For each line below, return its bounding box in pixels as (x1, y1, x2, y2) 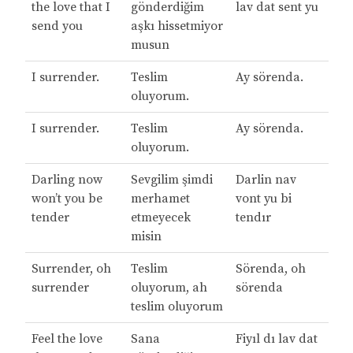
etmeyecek (130, 210, 191, 226)
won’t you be (31, 191, 102, 207)
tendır (235, 210, 271, 226)
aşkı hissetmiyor (130, 18, 223, 35)
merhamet (130, 191, 190, 207)
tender (31, 210, 69, 226)
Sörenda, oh (235, 261, 306, 277)
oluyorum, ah (130, 280, 207, 296)
